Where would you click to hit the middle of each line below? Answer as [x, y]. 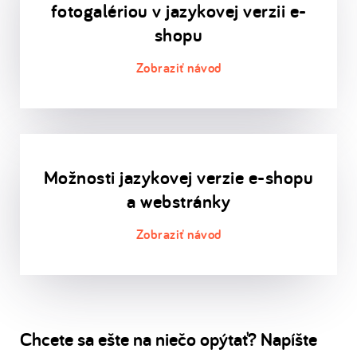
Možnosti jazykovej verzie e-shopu [178, 178]
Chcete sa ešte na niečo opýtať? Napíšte [169, 339]
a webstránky [178, 202]
